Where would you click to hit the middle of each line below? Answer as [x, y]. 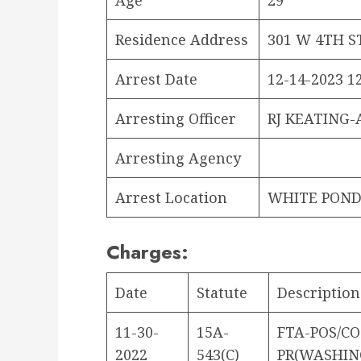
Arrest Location [171, 197]
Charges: [147, 251]
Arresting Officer [176, 118]
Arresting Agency [178, 158]
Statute [222, 292]
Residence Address [182, 39]
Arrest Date [156, 79]
